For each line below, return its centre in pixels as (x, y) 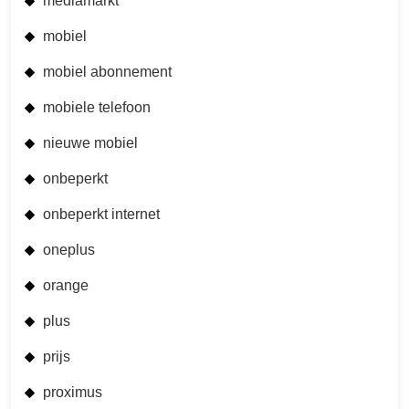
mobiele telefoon (97, 107)
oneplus (69, 249)
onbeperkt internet (101, 214)
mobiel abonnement (107, 71)
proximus (73, 392)
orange (66, 285)
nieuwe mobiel (90, 142)
